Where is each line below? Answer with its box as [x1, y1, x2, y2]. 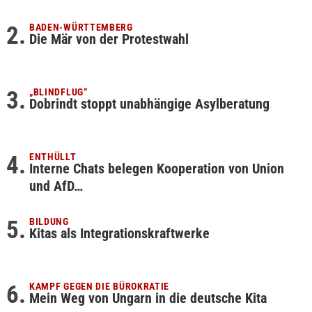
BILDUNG [29, 216, 69, 227]
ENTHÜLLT [29, 151, 77, 162]
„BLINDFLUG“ [29, 86, 88, 97]
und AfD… [29, 178, 83, 194]
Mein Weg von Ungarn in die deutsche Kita [29, 290, 267, 306]
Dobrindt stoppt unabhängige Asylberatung [29, 95, 270, 112]
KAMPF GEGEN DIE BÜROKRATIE [29, 281, 170, 292]
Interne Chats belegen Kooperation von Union [29, 160, 284, 177]
